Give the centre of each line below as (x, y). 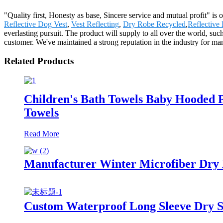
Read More (42, 133)
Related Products (39, 61)
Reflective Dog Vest (36, 24)
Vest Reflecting (95, 24)
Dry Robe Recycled (154, 24)
